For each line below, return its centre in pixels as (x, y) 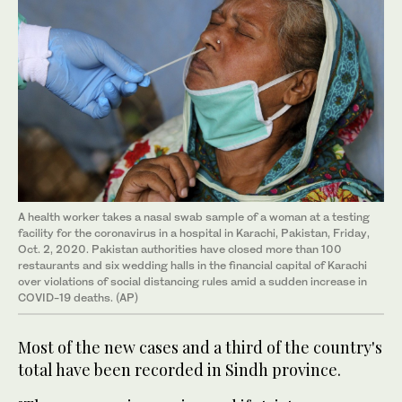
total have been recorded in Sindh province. (179, 370)
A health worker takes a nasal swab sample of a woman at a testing (194, 217)
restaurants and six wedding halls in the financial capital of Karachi (192, 266)
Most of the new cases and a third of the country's (200, 348)
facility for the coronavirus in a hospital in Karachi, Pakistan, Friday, (194, 233)
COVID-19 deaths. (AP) (79, 298)
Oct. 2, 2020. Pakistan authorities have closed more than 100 (180, 249)
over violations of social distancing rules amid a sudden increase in (192, 282)
